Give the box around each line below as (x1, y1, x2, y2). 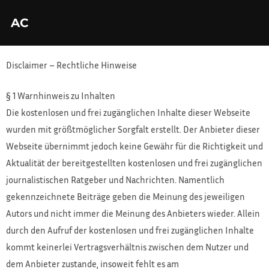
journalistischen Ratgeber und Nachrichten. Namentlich (6, 174, 225, 185)
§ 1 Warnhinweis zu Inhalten (6, 89, 115, 101)
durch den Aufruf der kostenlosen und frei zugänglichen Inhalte (6, 224, 254, 235)
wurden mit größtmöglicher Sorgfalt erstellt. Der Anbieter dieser (6, 123, 260, 134)
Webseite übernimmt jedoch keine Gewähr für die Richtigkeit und (6, 140, 263, 151)
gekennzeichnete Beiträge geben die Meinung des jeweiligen (6, 190, 245, 202)
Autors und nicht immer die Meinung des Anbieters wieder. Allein (6, 207, 260, 219)
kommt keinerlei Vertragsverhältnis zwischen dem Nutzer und (6, 241, 249, 252)
